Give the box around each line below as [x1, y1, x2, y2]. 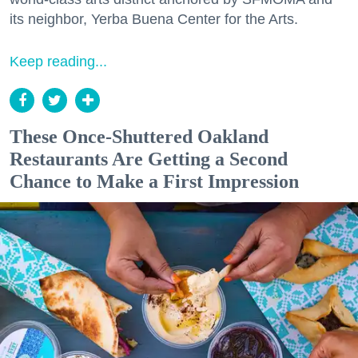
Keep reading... [10, 54, 107, 70]
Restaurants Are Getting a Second [10, 149, 288, 170]
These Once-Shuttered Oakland [10, 126, 268, 148]
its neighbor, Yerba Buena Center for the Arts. [10, 11, 298, 28]
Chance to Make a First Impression [10, 171, 299, 193]
